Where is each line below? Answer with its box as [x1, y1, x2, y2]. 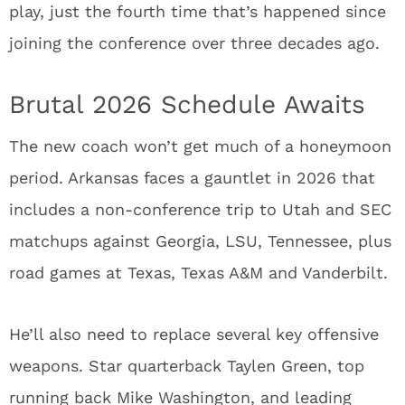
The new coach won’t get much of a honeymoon [9, 137, 391, 156]
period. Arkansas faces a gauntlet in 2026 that [9, 168, 375, 188]
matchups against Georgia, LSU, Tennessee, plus [9, 231, 391, 251]
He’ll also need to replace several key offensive [9, 325, 379, 344]
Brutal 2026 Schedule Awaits [9, 89, 365, 120]
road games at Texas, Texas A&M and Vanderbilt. [9, 263, 388, 283]
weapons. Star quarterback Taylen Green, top [9, 356, 364, 376]
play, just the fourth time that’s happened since [9, 2, 386, 22]
